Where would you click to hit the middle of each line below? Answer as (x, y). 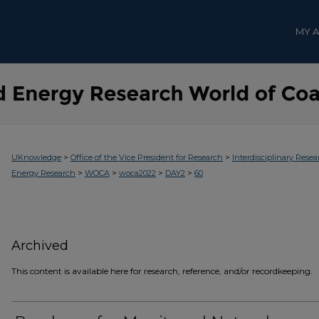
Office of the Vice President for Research (147, 157)
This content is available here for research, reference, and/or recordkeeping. (162, 271)
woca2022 (137, 173)
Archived (40, 246)
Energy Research (43, 173)
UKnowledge (36, 157)
